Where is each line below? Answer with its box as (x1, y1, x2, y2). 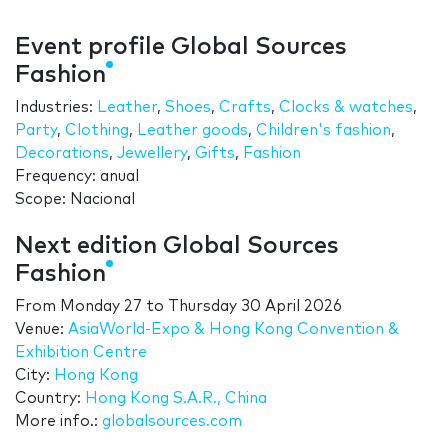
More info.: (15, 414, 102, 430)
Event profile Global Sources (15, 35, 347, 60)
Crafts (219, 100, 271, 116)
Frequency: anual (15, 169, 139, 185)
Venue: (15, 322, 68, 338)
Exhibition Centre (15, 345, 147, 361)
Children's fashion (256, 123, 391, 139)
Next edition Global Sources (15, 234, 339, 259)
